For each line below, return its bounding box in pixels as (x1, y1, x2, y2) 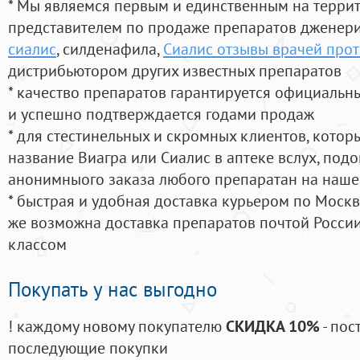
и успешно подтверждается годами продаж (8, 103, 314, 125)
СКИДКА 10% (226, 315, 320, 337)
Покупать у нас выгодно (8, 276, 217, 303)
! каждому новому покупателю (8, 315, 226, 337)
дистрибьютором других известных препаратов (8, 59, 342, 82)
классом (8, 233, 67, 256)
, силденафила (56, 38, 157, 60)
